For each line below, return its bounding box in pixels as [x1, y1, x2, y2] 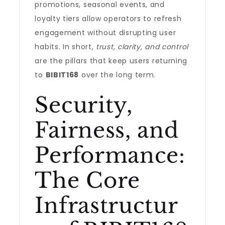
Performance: [35, 142, 185, 168]
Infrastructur [35, 192, 178, 218]
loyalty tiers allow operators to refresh [35, 14, 182, 24]
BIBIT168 [45, 70, 79, 80]
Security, [35, 92, 133, 118]
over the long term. [79, 70, 156, 80]
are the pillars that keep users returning [35, 56, 188, 66]
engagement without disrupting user [35, 28, 176, 38]
